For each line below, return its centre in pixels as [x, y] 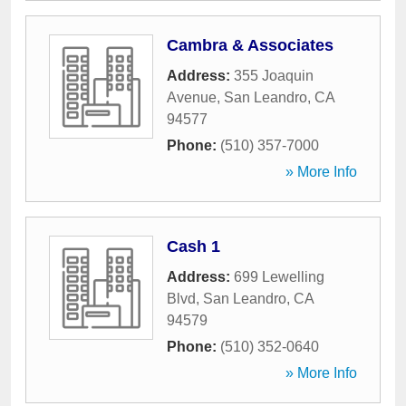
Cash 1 [193, 246]
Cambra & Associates [250, 45]
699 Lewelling [279, 277]
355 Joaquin [274, 76]
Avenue [192, 97]
